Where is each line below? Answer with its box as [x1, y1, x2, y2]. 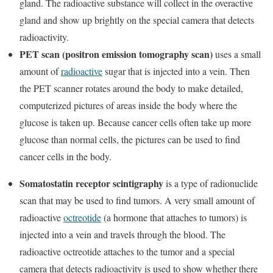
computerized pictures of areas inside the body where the [19, 98, 237, 112]
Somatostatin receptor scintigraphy [19, 175, 163, 190]
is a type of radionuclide [163, 176, 258, 190]
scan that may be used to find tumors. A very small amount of [19, 193, 255, 207]
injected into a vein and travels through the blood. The [19, 227, 225, 241]
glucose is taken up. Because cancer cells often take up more [19, 115, 251, 129]
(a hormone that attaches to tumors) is [101, 210, 247, 224]
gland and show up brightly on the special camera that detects [19, 13, 254, 26]
